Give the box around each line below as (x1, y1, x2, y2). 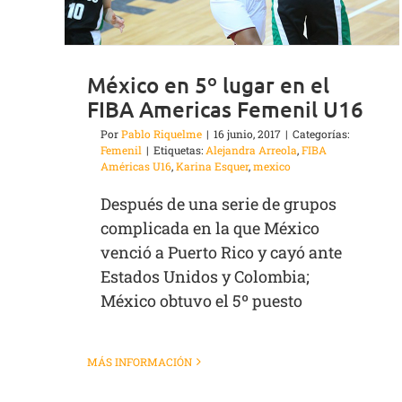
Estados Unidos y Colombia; (100, 266, 310, 288)
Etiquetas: (153, 143, 205, 158)
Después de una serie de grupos (100, 193, 336, 215)
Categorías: (293, 127, 349, 142)
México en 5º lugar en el (87, 71, 329, 100)
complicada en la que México (100, 217, 319, 240)
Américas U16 (100, 159, 171, 174)
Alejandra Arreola (205, 143, 297, 158)
